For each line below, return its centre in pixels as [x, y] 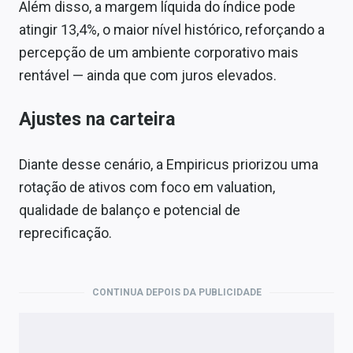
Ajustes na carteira [97, 120]
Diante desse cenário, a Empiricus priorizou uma [169, 165]
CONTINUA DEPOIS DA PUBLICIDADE [176, 293]
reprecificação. [65, 233]
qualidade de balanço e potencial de [130, 210]
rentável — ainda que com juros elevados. [148, 76]
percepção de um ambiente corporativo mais [159, 53]
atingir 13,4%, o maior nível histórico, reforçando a [172, 30]
